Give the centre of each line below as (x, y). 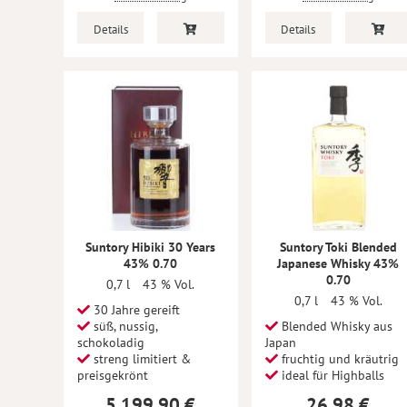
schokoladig (111, 342)
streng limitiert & (140, 359)
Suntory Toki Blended (338, 247)
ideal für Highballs (331, 375)
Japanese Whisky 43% (338, 263)
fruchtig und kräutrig (338, 359)
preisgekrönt (113, 375)
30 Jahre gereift (135, 310)
